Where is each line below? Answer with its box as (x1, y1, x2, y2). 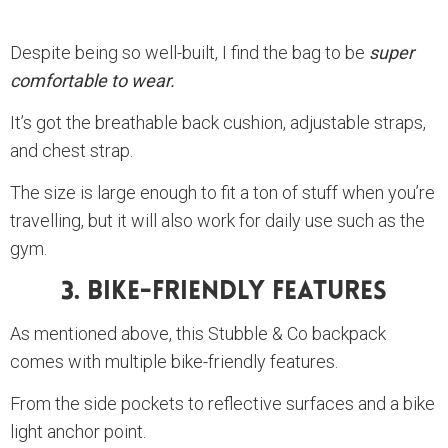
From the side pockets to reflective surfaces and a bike (10, 393, 435, 415)
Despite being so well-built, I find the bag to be (10, 42, 369, 64)
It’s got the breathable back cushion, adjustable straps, (10, 112, 426, 134)
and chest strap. (10, 140, 133, 162)
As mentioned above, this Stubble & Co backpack (10, 323, 386, 345)
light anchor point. (10, 421, 146, 443)
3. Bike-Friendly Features (61, 279, 387, 307)
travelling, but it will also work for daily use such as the (10, 210, 425, 232)
